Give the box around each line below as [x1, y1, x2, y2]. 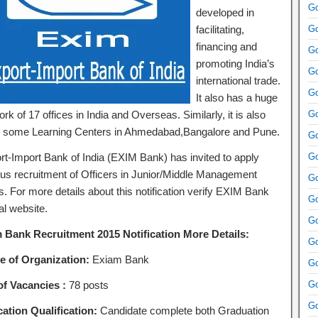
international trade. [195, 75, 280, 87]
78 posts [68, 279, 109, 291]
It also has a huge [195, 92, 278, 104]
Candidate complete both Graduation [97, 305, 269, 317]
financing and [195, 40, 257, 53]
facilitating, [195, 23, 244, 35]
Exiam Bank [92, 253, 149, 265]
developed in [195, 6, 254, 18]
